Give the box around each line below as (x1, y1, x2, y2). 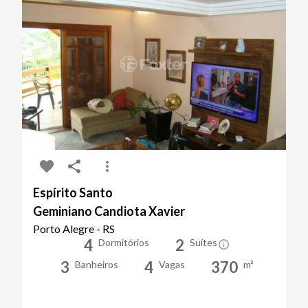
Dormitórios (98, 236, 149, 248)
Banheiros (74, 258, 118, 270)
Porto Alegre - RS (33, 221, 115, 235)
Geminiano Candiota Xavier (33, 203, 185, 219)
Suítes (189, 236, 217, 248)
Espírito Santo (33, 184, 113, 200)
